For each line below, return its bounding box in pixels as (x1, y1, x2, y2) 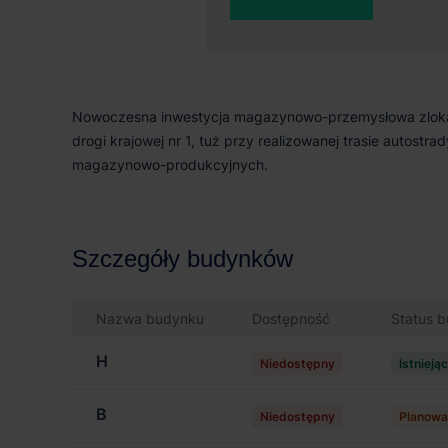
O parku (72, 51, 157, 78)
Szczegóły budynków (72, 245, 293, 272)
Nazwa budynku (96, 310, 204, 327)
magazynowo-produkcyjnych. (72, 156, 268, 173)
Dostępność (252, 310, 330, 327)
